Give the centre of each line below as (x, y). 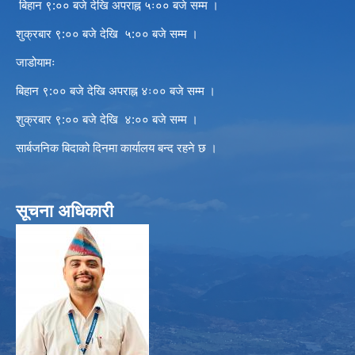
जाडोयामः (36, 63)
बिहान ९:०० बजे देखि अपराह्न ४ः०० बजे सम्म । (116, 91)
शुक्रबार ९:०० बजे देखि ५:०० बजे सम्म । (107, 34)
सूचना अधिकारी (65, 212)
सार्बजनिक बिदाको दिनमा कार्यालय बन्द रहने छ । (118, 148)
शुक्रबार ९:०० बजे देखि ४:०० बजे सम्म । (107, 120)
